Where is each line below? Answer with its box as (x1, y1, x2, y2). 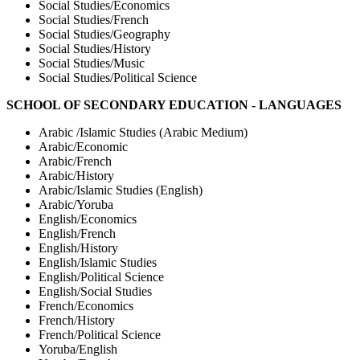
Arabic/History (39, 168, 114, 182)
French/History (39, 313, 115, 327)
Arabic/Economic (39, 139, 128, 153)
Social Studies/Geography (39, 27, 170, 41)
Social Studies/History (39, 41, 151, 55)
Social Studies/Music (39, 55, 145, 70)
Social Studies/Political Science (39, 70, 197, 84)
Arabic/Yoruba (39, 197, 113, 211)
